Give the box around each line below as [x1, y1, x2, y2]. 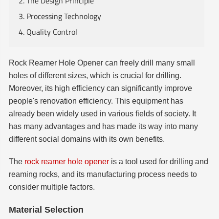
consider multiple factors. [8, 183, 95, 192]
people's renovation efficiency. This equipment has [8, 97, 183, 106]
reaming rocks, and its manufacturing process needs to [8, 170, 197, 179]
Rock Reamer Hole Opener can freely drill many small [8, 59, 195, 67]
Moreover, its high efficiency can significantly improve [8, 84, 192, 93]
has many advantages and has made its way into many [8, 122, 198, 131]
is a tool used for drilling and [109, 157, 208, 166]
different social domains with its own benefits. [8, 135, 167, 144]
